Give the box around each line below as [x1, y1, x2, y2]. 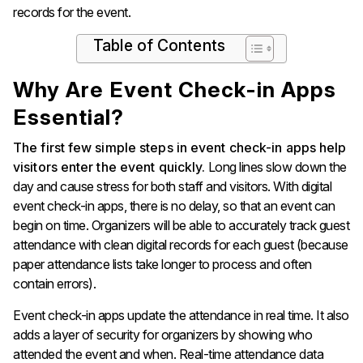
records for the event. [13, 3, 130, 20]
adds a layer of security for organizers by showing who [13, 326, 312, 343]
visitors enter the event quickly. [13, 158, 206, 175]
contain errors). [13, 275, 96, 292]
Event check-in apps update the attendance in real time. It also [13, 306, 349, 323]
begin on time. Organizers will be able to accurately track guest [13, 216, 349, 233]
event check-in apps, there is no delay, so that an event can [13, 197, 335, 214]
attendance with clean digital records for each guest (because [13, 236, 348, 253]
